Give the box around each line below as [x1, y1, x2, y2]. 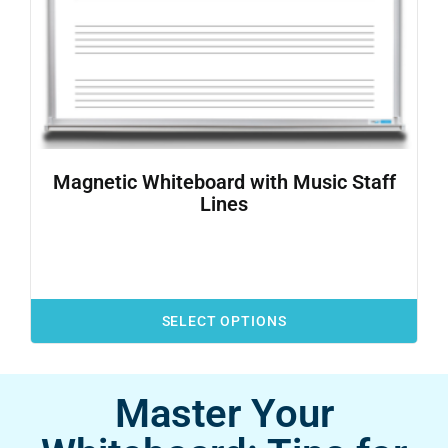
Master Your [114, 390, 334, 438]
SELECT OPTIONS [161, 313, 287, 330]
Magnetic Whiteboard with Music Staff [52, 170, 396, 195]
